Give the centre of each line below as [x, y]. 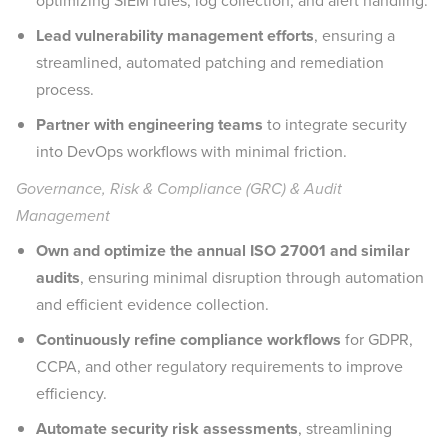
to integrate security [335, 124]
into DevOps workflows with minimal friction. [191, 151]
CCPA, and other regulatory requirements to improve [219, 366]
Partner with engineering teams [149, 124]
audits [58, 277]
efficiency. [71, 393]
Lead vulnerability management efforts [175, 35]
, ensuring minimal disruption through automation [252, 277]
